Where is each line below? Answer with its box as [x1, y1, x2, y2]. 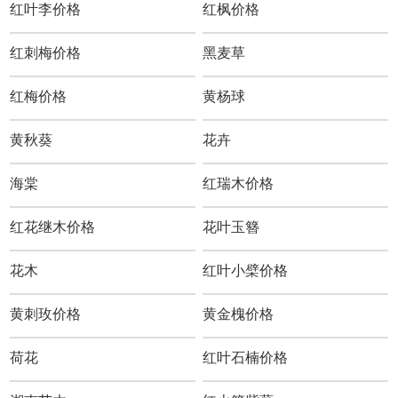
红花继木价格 [10, 219, 96, 235]
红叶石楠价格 [203, 350, 289, 366]
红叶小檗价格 [203, 263, 289, 279]
